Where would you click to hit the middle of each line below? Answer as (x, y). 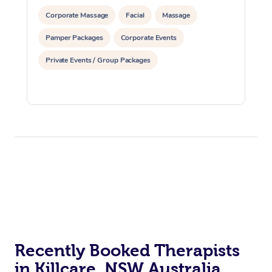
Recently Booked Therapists (127, 250)
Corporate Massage (77, 15)
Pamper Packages (74, 37)
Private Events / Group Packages (98, 60)
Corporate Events (148, 37)
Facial (135, 15)
